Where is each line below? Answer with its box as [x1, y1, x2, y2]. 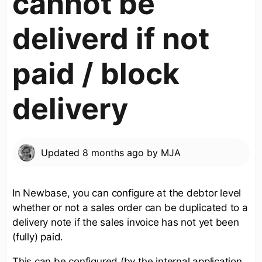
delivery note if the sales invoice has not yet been [12, 216, 239, 229]
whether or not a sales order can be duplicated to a [12, 202, 248, 214]
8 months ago [82, 147, 144, 159]
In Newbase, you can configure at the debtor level [12, 187, 242, 199]
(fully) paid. [12, 231, 64, 243]
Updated [41, 147, 82, 159]
